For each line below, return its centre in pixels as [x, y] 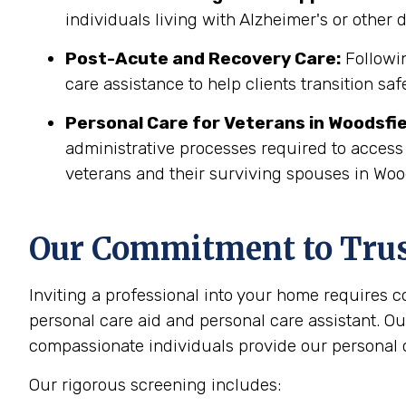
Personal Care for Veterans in [195, 123]
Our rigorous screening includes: [155, 385]
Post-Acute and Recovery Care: [203, 58]
